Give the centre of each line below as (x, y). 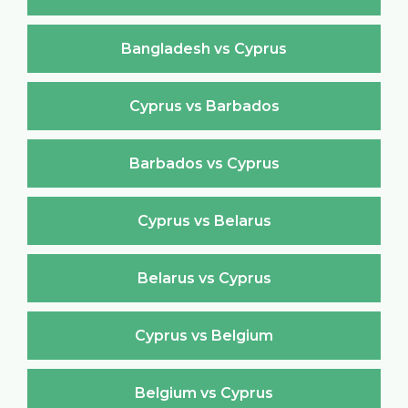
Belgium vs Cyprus (204, 393)
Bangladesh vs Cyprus (204, 48)
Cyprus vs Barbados (204, 106)
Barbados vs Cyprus (204, 163)
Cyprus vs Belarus (204, 220)
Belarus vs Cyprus (204, 278)
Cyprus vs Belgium (204, 335)
